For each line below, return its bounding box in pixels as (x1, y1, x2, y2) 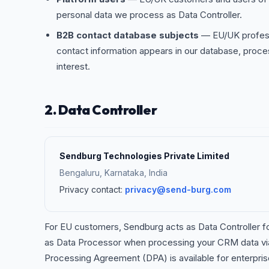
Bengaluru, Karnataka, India (59, 168, 168, 178)
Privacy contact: (59, 184, 125, 195)
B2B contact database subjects (56, 29, 199, 41)
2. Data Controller (44, 101, 157, 118)
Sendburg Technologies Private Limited (59, 151, 229, 161)
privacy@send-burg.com (125, 184, 231, 195)
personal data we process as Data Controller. (56, 9, 242, 20)
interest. (56, 61, 90, 72)
